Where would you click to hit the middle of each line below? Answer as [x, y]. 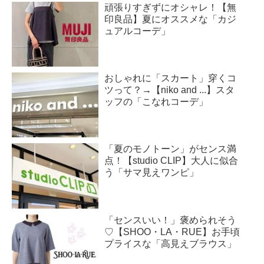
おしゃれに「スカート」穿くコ [171, 78]
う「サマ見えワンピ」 [152, 173]
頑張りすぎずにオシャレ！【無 [171, 7]
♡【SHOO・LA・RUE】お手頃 [172, 232]
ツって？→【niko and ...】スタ [170, 90]
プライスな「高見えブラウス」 [171, 243]
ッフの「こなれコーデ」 [156, 102]
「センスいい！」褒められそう [171, 220]
